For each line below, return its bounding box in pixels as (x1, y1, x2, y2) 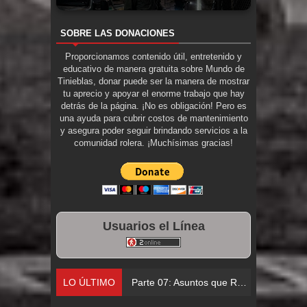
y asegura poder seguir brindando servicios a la (60, 125, 247, 136)
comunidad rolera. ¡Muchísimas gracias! (74, 137, 233, 148)
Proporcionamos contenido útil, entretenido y (65, 51, 242, 62)
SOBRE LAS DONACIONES (60, 27, 175, 38)
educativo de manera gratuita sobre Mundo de (62, 63, 245, 74)
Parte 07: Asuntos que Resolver (132, 276, 237, 288)
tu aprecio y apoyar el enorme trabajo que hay (62, 88, 245, 99)
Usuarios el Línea (102, 219, 205, 233)
